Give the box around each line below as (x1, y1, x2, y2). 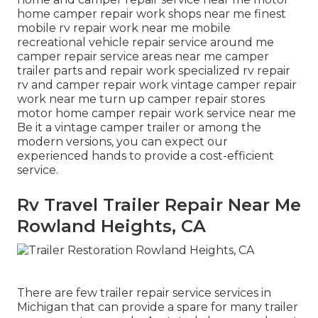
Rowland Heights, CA (17, 216, 206, 237)
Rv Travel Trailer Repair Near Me (17, 194, 301, 216)
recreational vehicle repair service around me (17, 35, 274, 50)
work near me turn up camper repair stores (17, 92, 265, 106)
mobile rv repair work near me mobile (17, 21, 231, 35)
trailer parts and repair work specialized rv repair (17, 64, 290, 78)
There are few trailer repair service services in (17, 286, 271, 300)
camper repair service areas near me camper (17, 50, 269, 64)
